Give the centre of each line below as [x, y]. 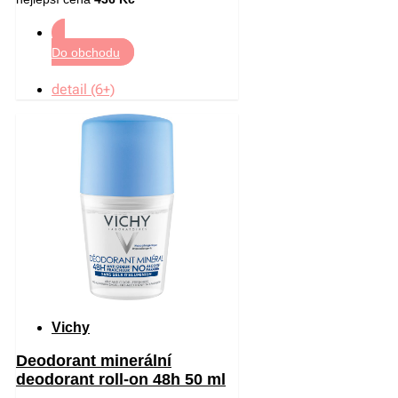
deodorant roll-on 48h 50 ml [121, 379]
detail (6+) [83, 89]
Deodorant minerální [94, 360]
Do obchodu [86, 52]
